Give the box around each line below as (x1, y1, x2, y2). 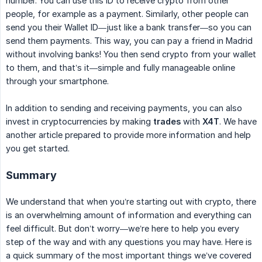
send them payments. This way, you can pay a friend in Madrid (6, 35, 253, 46)
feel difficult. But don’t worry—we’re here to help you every (6, 223, 239, 233)
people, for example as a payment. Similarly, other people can (6, 8, 249, 19)
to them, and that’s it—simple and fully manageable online (6, 62, 235, 73)
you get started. (6, 143, 70, 153)
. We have (219, 116, 257, 126)
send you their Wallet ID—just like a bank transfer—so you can (6, 22, 251, 32)
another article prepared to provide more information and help (6, 129, 251, 140)
